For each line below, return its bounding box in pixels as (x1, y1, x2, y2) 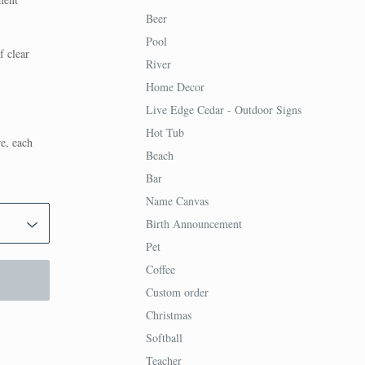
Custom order (145, 284, 209, 300)
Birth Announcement (145, 216, 242, 231)
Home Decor (145, 79, 204, 95)
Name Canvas (145, 193, 209, 209)
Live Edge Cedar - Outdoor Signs (145, 102, 301, 117)
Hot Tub (145, 125, 184, 140)
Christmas (145, 307, 191, 323)
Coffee (145, 262, 175, 277)
